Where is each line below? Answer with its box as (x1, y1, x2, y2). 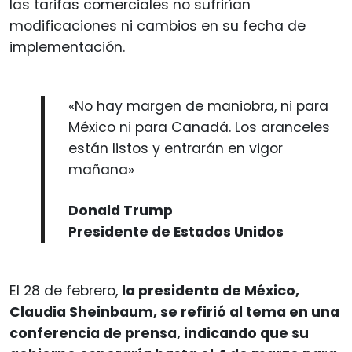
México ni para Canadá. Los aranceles (68, 117, 330, 137)
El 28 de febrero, (9, 280, 122, 300)
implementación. (9, 37, 125, 57)
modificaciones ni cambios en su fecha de (9, 16, 306, 35)
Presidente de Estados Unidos (68, 222, 284, 241)
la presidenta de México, (122, 280, 299, 300)
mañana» (68, 159, 134, 179)
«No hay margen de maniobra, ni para (68, 96, 328, 115)
